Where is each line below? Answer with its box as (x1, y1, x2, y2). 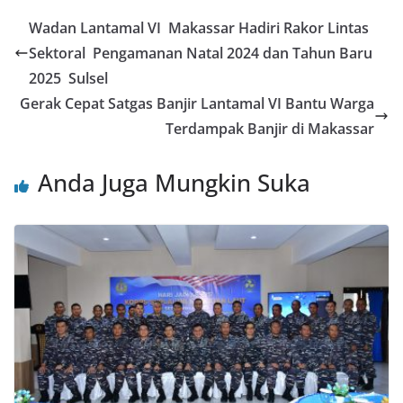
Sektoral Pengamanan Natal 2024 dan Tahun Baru (29, 43, 372, 64)
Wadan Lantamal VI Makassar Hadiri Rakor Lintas (29, 18, 369, 39)
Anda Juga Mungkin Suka (38, 166, 310, 200)
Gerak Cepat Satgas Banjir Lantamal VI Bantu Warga (20, 94, 374, 114)
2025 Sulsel (29, 68, 112, 89)
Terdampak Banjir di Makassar (166, 119, 374, 139)
